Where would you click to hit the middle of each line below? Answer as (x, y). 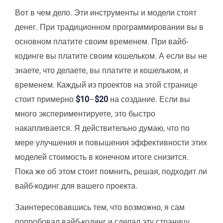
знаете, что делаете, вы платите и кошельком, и (102, 70)
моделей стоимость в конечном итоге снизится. (102, 157)
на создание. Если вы (149, 99)
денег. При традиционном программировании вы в (109, 27)
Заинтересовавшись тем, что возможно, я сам (100, 207)
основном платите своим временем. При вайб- (102, 41)
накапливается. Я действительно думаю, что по (102, 128)
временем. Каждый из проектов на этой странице (106, 85)
